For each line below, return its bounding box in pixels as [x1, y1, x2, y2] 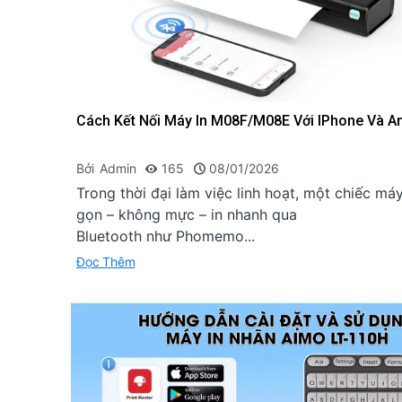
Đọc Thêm [76, 253, 135, 269]
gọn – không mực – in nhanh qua [76, 205, 297, 223]
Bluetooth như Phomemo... [76, 226, 255, 245]
